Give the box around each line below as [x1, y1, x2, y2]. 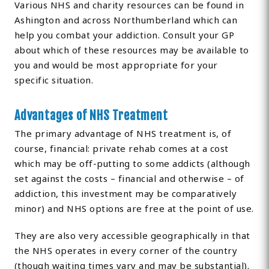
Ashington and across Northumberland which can [14, 14, 238, 26]
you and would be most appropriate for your [14, 59, 218, 71]
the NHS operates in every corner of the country [14, 244, 238, 257]
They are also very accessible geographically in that [14, 229, 250, 242]
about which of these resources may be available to [14, 44, 249, 56]
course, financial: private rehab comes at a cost [14, 142, 229, 155]
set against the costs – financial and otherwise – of [14, 172, 244, 185]
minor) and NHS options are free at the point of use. [14, 202, 254, 215]
